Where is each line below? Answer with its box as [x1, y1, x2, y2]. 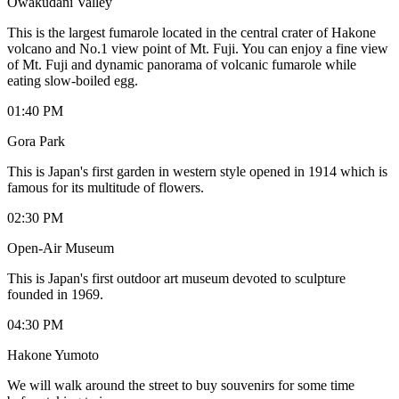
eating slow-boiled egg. [7, 72, 138, 88]
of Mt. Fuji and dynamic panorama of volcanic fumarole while [7, 56, 356, 72]
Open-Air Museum [7, 240, 114, 256]
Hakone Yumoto [7, 346, 99, 362]
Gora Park [7, 133, 65, 149]
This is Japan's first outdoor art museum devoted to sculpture [7, 270, 346, 286]
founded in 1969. [7, 286, 103, 302]
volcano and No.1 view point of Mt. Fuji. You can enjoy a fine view [7, 40, 388, 56]
